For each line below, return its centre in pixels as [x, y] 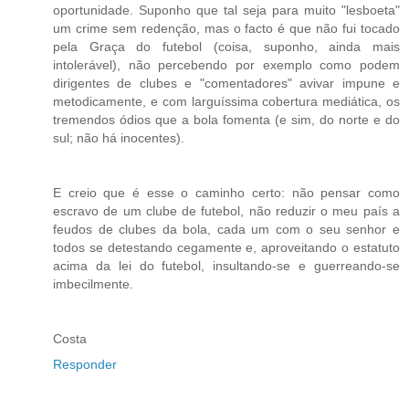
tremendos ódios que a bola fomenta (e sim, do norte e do [226, 119]
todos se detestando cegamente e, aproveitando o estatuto [226, 247]
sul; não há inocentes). [121, 137]
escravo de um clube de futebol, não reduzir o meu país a [226, 210]
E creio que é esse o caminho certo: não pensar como [226, 192]
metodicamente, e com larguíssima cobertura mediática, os [226, 101]
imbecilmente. [93, 283]
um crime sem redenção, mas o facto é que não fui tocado [226, 28]
